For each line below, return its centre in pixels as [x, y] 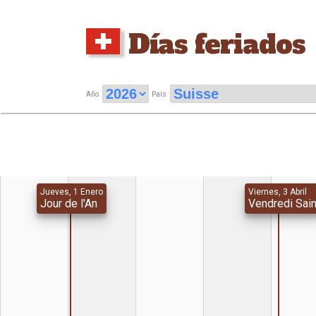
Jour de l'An [69, 203]
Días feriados [217, 44]
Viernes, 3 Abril [277, 192]
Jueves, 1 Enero [72, 192]
